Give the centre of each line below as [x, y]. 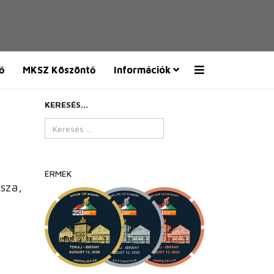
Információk [142, 70]
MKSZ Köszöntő [59, 70]
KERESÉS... [66, 104]
